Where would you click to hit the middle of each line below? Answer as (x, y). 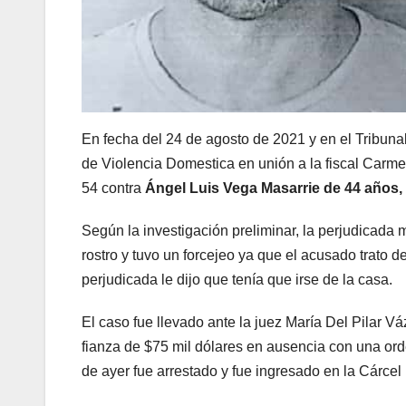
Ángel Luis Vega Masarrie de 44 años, (274, 188)
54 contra (113, 188)
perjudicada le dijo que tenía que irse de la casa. (241, 280)
